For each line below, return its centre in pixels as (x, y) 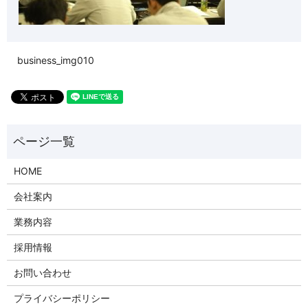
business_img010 (56, 60)
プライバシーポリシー (62, 298)
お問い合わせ (42, 273)
